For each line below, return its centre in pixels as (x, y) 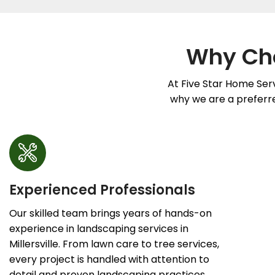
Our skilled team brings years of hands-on (110, 213)
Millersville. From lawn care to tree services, (114, 244)
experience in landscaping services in (99, 228)
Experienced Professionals (102, 190)
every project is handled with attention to (109, 259)
